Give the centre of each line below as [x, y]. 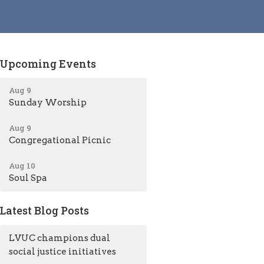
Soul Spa [28, 178]
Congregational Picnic [60, 140]
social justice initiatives [63, 251]
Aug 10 [22, 166]
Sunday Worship [48, 103]
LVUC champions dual [60, 238]
